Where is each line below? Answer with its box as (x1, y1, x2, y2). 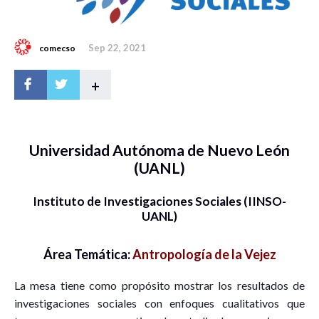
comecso (39, 42, 75, 53)
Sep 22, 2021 (88, 41, 146, 53)
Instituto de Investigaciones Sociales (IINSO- (33, 194, 286, 209)
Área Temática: (43, 246, 132, 263)
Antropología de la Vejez (132, 246, 276, 263)
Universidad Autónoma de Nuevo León (29, 140, 290, 159)
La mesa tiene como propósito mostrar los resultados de (14, 278, 305, 293)
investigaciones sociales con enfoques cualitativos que (14, 296, 305, 310)
